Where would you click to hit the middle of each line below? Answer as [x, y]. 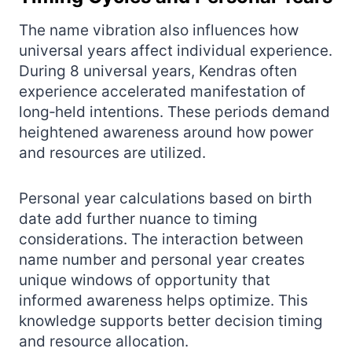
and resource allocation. [104, 341]
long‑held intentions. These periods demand [174, 112]
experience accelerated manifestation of [162, 91]
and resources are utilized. [112, 152]
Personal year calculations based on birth [165, 198]
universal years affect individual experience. [176, 50]
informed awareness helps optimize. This [163, 300]
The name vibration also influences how [159, 30]
